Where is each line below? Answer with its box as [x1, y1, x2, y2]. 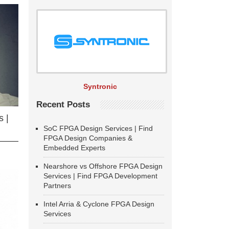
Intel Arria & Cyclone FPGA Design [43, 200, 154, 208]
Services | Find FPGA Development [43, 172, 157, 180]
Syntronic [83, 82, 117, 90]
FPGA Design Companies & [43, 134, 132, 142]
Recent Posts [36, 100, 90, 109]
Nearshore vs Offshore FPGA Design [43, 162, 163, 170]
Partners [43, 181, 71, 190]
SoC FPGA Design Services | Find [43, 124, 153, 132]
